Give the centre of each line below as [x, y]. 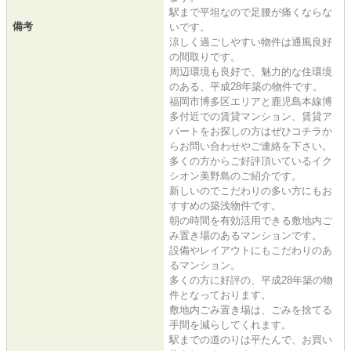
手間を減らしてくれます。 [230, 324]
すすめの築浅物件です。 [225, 205]
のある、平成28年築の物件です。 [246, 86]
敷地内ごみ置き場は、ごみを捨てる [251, 309]
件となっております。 [220, 295]
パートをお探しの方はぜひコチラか [251, 131]
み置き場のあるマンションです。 [246, 235]
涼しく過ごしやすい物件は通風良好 [251, 42]
